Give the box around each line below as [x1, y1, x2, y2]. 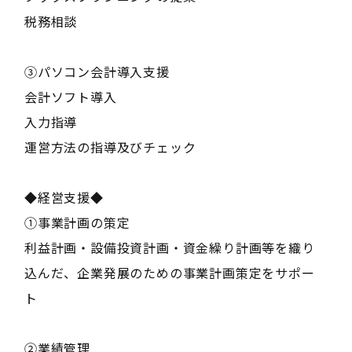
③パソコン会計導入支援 [24, 62, 170, 82]
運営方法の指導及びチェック [24, 137, 196, 157]
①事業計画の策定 [24, 213, 130, 233]
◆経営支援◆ [24, 188, 104, 207]
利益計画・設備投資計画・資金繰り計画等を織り [24, 238, 315, 258]
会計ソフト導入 [24, 87, 117, 107]
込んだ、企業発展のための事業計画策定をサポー [24, 263, 315, 283]
